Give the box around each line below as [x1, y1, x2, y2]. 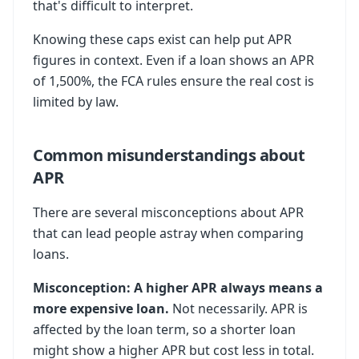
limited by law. [33, 93, 119, 111]
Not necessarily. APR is [169, 300, 308, 317]
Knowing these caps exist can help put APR [33, 30, 292, 48]
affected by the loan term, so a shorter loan [33, 321, 296, 338]
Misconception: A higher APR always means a [33, 279, 323, 296]
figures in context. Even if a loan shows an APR [33, 51, 314, 69]
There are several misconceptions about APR [33, 204, 304, 221]
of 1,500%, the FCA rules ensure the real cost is [33, 72, 314, 90]
